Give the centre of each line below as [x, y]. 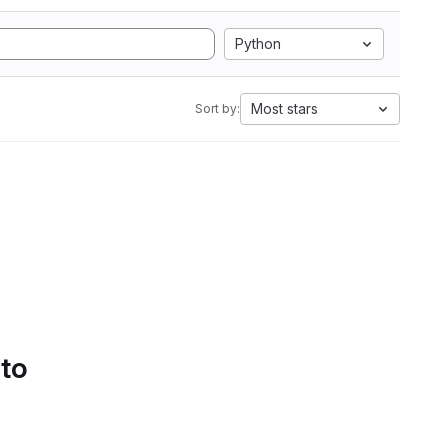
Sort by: [217, 108]
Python [258, 43]
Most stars [284, 108]
